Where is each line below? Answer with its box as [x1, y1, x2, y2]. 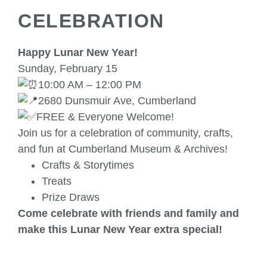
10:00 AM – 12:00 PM [38, 79, 141, 91]
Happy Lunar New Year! [18, 46, 138, 58]
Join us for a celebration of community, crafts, [18, 127, 233, 139]
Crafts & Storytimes [42, 159, 134, 171]
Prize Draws [42, 191, 100, 203]
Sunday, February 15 [18, 63, 117, 74]
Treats [42, 175, 72, 187]
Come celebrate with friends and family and [18, 207, 239, 219]
